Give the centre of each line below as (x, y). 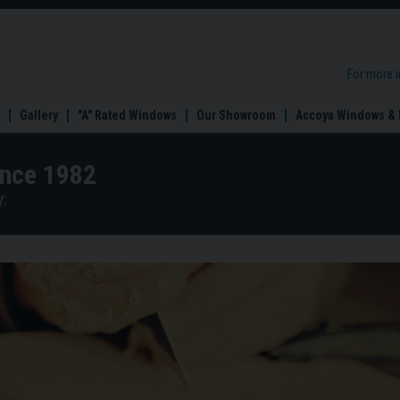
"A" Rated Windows (127, 115)
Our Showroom (236, 115)
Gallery (38, 115)
